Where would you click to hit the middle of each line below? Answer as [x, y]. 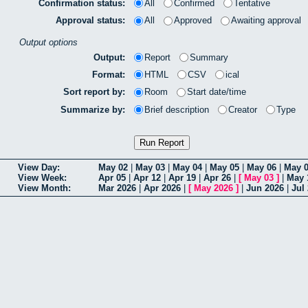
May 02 [113, 167]
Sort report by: [94, 92]
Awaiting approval [266, 21]
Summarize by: [93, 109]
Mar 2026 [117, 188]
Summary [209, 57]
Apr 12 [147, 177]
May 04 [187, 167]
